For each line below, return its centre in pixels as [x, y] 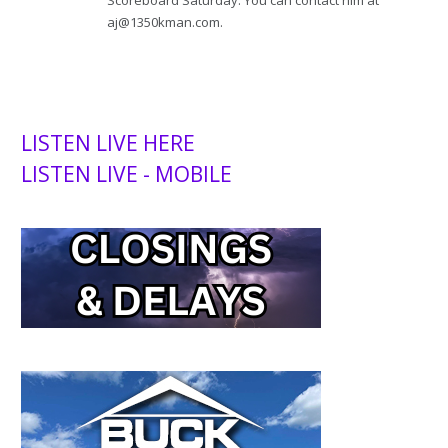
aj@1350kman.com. [165, 21]
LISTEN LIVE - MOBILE [126, 173]
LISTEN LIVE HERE [108, 142]
